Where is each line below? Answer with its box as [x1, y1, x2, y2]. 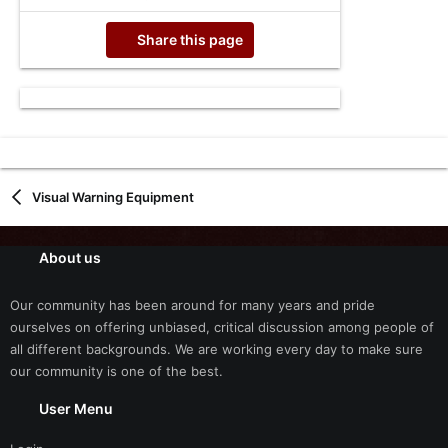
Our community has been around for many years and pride [10, 297, 375, 313]
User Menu [39, 400, 114, 417]
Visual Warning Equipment [31, 189, 194, 205]
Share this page [137, 31, 243, 48]
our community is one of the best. [10, 363, 223, 379]
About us [39, 249, 102, 266]
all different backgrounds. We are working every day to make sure [10, 341, 423, 357]
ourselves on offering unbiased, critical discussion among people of [10, 319, 434, 335]
